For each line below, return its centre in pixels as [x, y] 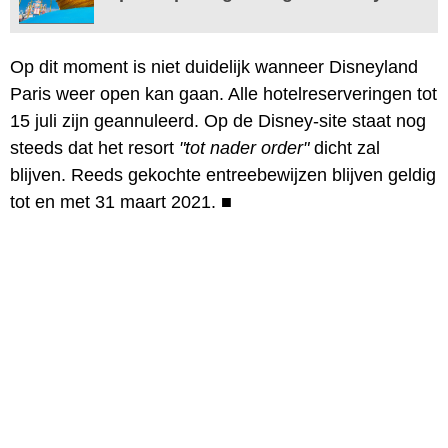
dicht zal [344, 147]
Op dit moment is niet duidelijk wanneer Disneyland [214, 66]
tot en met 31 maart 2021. [115, 201]
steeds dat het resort [94, 147]
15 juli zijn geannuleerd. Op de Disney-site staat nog [218, 120]
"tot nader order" [244, 147]
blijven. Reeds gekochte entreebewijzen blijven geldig [223, 174]
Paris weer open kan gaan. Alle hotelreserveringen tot [223, 93]
